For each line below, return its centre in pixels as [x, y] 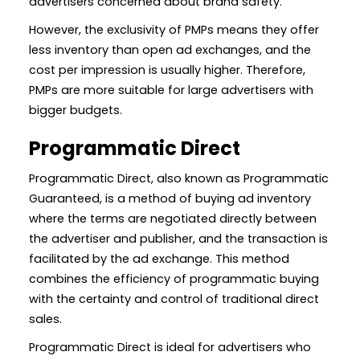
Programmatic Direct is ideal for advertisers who [170, 347]
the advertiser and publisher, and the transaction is [178, 238]
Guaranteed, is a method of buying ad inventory [170, 198]
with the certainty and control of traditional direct [174, 299]
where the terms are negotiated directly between [173, 218]
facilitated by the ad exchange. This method [159, 258]
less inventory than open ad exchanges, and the [170, 49]
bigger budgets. [76, 110]
